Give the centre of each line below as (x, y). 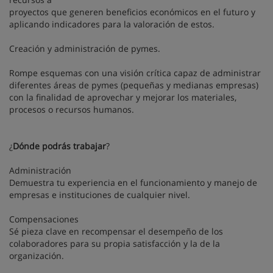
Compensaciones (44, 219)
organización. (37, 256)
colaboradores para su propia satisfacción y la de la (115, 244)
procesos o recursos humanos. (72, 110)
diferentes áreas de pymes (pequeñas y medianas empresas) (134, 85)
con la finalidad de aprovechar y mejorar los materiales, (123, 97)
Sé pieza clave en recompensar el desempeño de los (116, 232)
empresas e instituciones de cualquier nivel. (100, 195)
